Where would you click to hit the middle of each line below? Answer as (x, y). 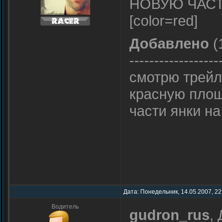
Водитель (65, 207)
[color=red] (164, 21)
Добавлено (169, 43)
